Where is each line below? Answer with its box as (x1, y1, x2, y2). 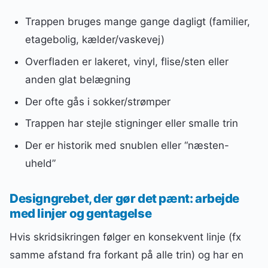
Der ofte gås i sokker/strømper (25, 95, 170, 108)
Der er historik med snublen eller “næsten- (25, 139, 229, 152)
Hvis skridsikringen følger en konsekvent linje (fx (10, 230, 241, 243)
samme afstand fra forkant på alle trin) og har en (10, 248, 243, 261)
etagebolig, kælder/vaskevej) (25, 33, 165, 46)
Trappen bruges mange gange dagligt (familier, (25, 16, 250, 28)
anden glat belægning (25, 73, 130, 86)
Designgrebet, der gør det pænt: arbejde (10, 190, 240, 206)
